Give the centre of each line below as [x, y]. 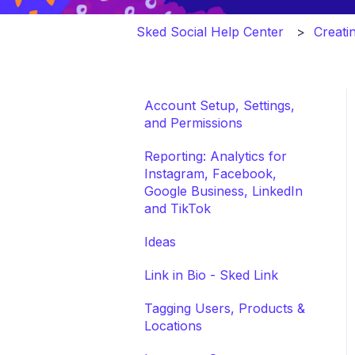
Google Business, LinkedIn [223, 191]
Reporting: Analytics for [216, 156]
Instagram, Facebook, [210, 173]
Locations [173, 325]
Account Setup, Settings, [219, 105]
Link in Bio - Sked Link [211, 275]
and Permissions [193, 122]
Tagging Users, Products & [225, 308]
